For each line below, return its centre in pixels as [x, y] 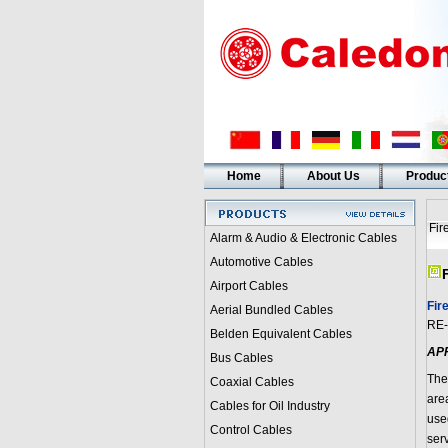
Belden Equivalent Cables [280, 334]
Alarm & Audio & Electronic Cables [303, 238]
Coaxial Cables [251, 382]
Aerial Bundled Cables [271, 310]
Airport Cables [248, 286]
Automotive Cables [261, 262]
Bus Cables [241, 358]
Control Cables [250, 430]
